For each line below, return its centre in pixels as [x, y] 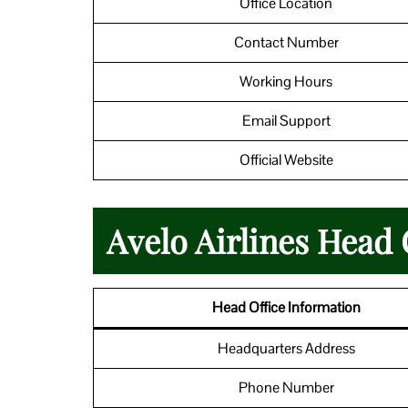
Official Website [286, 159]
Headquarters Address [286, 348]
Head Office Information [286, 307]
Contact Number [286, 42]
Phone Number [286, 387]
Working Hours [286, 81]
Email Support [286, 120]
